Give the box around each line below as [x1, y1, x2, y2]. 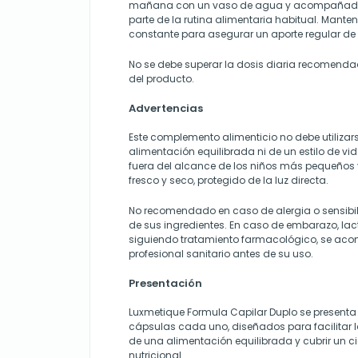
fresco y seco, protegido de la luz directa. [129, 173, 328, 187]
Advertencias [129, 100, 203, 116]
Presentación [129, 275, 202, 291]
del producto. [129, 71, 194, 86]
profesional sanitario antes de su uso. [129, 246, 313, 261]
